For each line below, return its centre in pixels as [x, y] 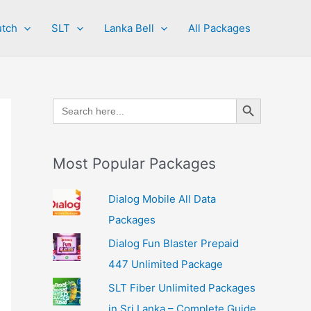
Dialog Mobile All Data [162, 199]
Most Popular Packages [134, 163]
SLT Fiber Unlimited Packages [182, 287]
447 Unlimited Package [165, 264]
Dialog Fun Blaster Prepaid [173, 243]
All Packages [219, 28]
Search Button [252, 98]
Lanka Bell [129, 28]
